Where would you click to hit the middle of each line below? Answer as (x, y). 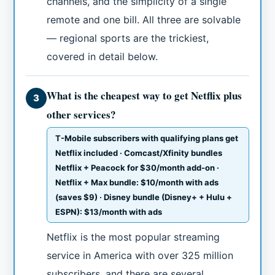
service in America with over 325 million (140, 256)
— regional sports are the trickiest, (128, 38)
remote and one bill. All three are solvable (144, 20)
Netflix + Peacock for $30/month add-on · (137, 168)
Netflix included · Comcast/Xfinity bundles (139, 153)
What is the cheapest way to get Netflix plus (145, 96)
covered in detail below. (103, 57)
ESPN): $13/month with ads (109, 212)
